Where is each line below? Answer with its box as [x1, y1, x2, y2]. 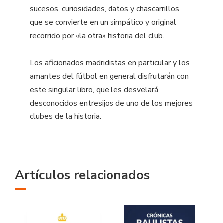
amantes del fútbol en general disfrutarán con [30, 71, 189, 82]
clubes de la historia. [30, 111, 101, 122]
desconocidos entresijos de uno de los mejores [30, 98, 193, 109]
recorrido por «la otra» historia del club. [30, 30, 164, 42]
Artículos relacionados [15, 166, 150, 184]
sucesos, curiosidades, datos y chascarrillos [30, 3, 179, 15]
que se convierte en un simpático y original [30, 17, 176, 28]
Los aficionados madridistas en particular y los [30, 57, 190, 69]
